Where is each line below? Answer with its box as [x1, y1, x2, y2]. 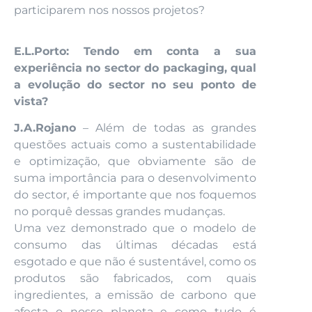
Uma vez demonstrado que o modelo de [14, 221, 256, 235]
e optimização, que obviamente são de [14, 155, 256, 169]
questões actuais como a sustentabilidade [14, 138, 256, 152]
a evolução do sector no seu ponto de [14, 77, 256, 91]
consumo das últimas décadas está [14, 238, 256, 252]
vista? [14, 94, 48, 108]
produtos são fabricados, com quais [14, 272, 256, 286]
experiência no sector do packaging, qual [14, 61, 256, 75]
